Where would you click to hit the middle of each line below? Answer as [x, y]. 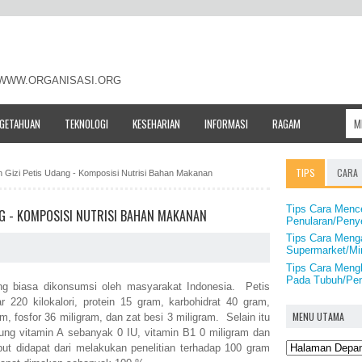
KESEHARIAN [156, 123]
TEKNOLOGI [86, 123]
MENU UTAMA [318, 316]
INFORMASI [226, 123]
